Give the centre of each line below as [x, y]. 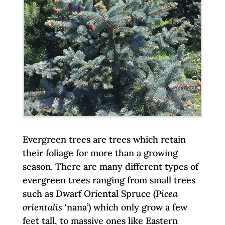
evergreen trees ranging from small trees [109, 180]
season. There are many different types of [110, 166]
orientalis [42, 207]
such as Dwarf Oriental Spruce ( [89, 193]
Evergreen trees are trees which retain [104, 139]
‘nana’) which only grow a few [125, 207]
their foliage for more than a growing [100, 153]
